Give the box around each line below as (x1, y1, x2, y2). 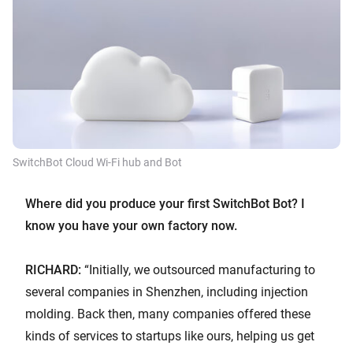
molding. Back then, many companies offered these (25, 306, 310, 321)
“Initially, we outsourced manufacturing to (81, 262, 315, 277)
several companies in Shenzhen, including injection (25, 284, 308, 299)
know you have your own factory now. (25, 217, 237, 233)
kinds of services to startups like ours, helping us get (25, 328, 314, 344)
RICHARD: (25, 262, 81, 277)
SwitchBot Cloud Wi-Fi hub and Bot (13, 155, 182, 169)
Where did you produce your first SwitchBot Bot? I (25, 195, 305, 211)
